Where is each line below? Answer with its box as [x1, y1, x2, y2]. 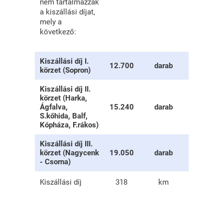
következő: [39, 27, 76, 37]
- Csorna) [39, 157, 71, 167]
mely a [39, 17, 62, 27]
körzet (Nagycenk [39, 148, 99, 158]
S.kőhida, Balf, [39, 111, 88, 121]
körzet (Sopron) [39, 66, 91, 75]
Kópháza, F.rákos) [39, 120, 99, 130]
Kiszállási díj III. [39, 139, 93, 149]
